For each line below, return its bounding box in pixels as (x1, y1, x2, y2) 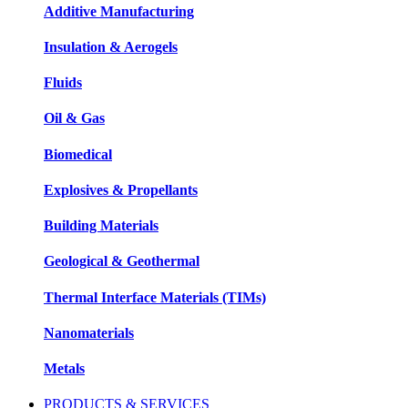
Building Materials (44, 218, 158, 234)
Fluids (44, 75, 82, 91)
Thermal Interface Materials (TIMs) (44, 289, 266, 305)
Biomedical (44, 146, 112, 162)
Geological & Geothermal (44, 253, 199, 270)
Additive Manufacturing (44, 3, 194, 19)
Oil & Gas (44, 110, 105, 127)
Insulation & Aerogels (44, 38, 178, 55)
